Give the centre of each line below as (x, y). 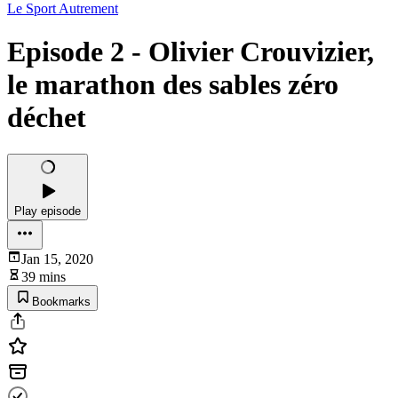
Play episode (48, 211)
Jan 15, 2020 (57, 259)
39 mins (44, 276)
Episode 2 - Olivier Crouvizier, (191, 52)
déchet (47, 118)
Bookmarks (61, 301)
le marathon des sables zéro (173, 85)
